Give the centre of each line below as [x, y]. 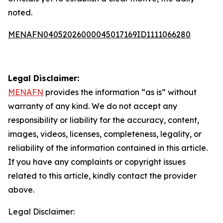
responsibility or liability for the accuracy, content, [104, 120]
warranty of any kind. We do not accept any [93, 106]
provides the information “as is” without [120, 92]
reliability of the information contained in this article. [108, 148]
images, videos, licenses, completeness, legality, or [105, 134]
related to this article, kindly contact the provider [102, 176]
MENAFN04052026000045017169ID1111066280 [99, 34]
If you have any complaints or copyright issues [97, 162]
